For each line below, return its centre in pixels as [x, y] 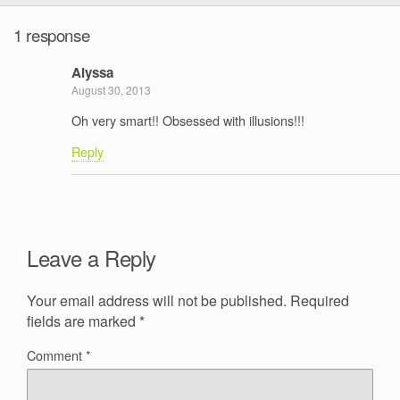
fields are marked [83, 321]
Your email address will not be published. [157, 301]
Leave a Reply [92, 257]
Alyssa [92, 73]
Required [320, 301]
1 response [52, 34]
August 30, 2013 [111, 90]
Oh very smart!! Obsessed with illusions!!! [188, 120]
